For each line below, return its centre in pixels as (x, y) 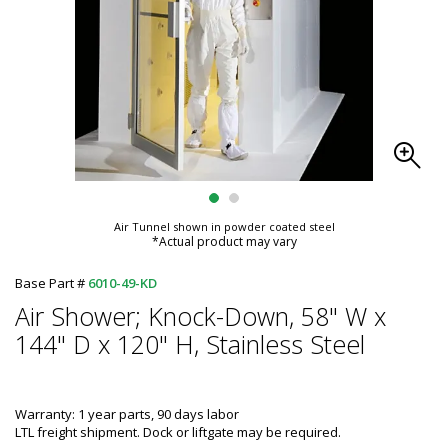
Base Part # (51, 283)
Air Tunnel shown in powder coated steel (224, 226)
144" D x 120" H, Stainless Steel (190, 344)
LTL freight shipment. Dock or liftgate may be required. (178, 432)
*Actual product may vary (224, 241)
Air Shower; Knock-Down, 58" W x (200, 316)
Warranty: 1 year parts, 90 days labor (127, 414)
